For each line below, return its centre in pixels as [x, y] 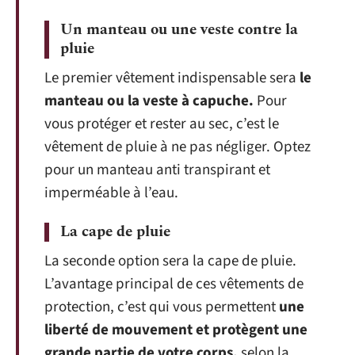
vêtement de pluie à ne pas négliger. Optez [177, 147]
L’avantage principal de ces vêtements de [174, 284]
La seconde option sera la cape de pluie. [170, 261]
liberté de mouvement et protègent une [176, 330]
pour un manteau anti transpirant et [157, 170]
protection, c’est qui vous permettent [162, 307]
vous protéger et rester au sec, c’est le [162, 124]
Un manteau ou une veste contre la [179, 30]
